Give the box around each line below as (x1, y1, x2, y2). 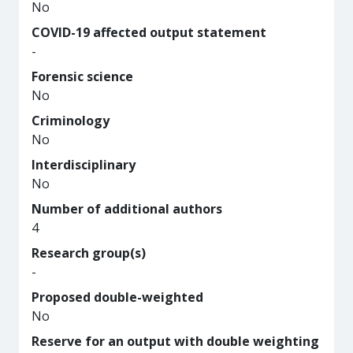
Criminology (32, 112, 110, 129)
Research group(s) (32, 244, 146, 262)
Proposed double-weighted (32, 288, 203, 306)
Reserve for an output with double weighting (32, 333, 319, 350)
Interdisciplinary (32, 156, 136, 173)
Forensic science (32, 68, 133, 85)
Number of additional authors (32, 200, 222, 217)
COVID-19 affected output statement (32, 24, 266, 41)
